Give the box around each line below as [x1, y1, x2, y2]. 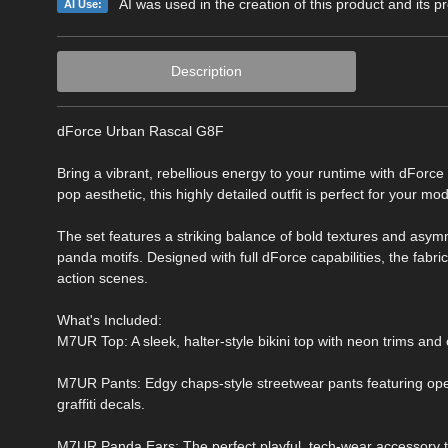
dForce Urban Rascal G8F [57, 122, 224, 139]
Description [170, 62, 242, 79]
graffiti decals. [57, 395, 145, 412]
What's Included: [57, 311, 162, 328]
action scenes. [57, 269, 148, 286]
